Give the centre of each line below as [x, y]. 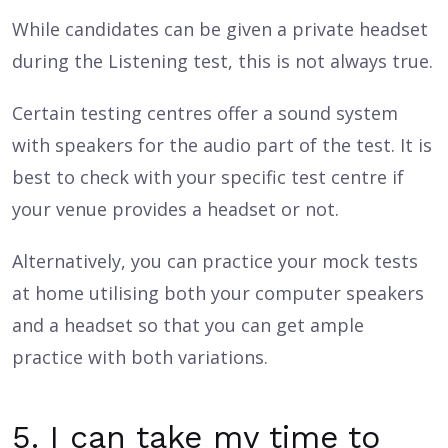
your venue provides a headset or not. [175, 209]
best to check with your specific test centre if [208, 177]
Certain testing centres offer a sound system [205, 113]
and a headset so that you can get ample [188, 325]
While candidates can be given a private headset [220, 29]
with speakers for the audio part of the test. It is [222, 145]
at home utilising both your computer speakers [218, 293]
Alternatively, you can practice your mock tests [215, 261]
